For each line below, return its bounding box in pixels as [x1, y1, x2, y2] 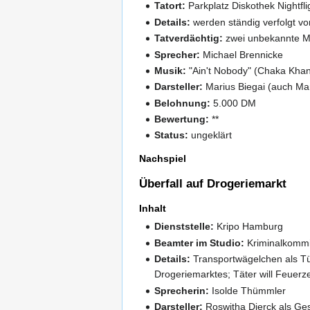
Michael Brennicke [200, 48, 284, 60]
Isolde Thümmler [209, 284, 286, 296]
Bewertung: [154, 113, 210, 125]
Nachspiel [139, 152, 186, 164]
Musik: [154, 64, 187, 76]
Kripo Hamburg [214, 221, 284, 232]
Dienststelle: [154, 221, 215, 232]
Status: [154, 129, 189, 141]
